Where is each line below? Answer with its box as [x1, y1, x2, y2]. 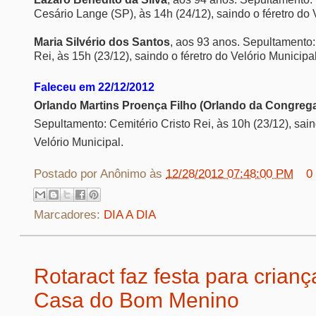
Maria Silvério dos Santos [34, 35, 170, 48]
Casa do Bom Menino [34, 288, 239, 312]
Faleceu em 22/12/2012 [34, 80, 154, 93]
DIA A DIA [104, 208, 156, 222]
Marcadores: [34, 208, 104, 222]
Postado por [34, 166, 100, 181]
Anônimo [100, 166, 146, 181]
